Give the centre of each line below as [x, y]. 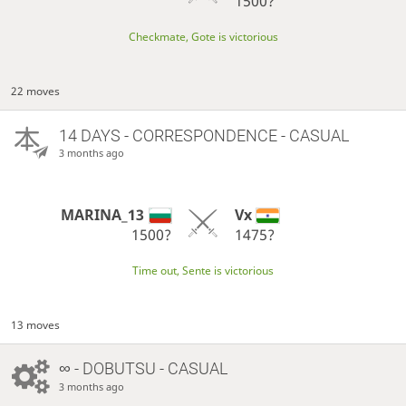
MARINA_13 [103, 214]
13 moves [36, 324]
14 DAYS [89, 135]
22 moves [36, 91]
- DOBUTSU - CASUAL [149, 369]
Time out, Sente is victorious [203, 271]
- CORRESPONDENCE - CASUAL [234, 135]
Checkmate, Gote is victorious [203, 37]
